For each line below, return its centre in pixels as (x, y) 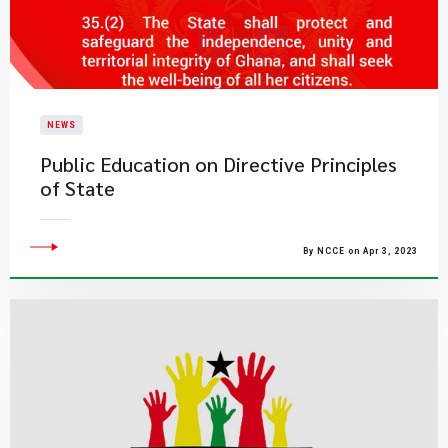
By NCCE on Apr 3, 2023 (360, 251)
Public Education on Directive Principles (218, 164)
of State (77, 188)
